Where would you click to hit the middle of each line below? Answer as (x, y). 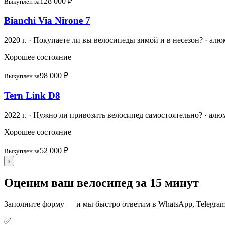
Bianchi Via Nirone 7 (47, 21)
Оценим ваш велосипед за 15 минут (101, 183)
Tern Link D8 (32, 95)
